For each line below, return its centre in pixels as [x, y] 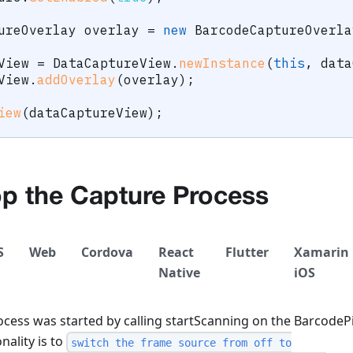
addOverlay [76, 80]
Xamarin [321, 253]
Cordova [107, 253]
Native [179, 273]
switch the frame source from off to [181, 342]
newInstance [222, 63]
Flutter [247, 253]
